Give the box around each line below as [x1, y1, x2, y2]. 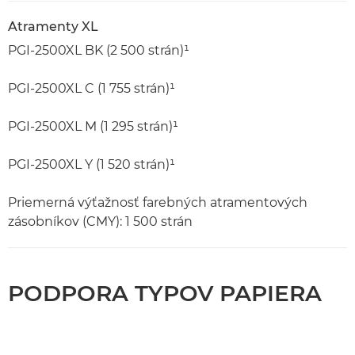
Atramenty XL [8, 18, 98, 34]
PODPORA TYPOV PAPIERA [8, 279, 322, 307]
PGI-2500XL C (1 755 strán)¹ [8, 80, 175, 96]
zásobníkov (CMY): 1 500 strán [8, 213, 193, 229]
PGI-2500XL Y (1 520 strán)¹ [8, 156, 175, 172]
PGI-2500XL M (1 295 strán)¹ [8, 118, 178, 134]
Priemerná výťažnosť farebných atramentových [8, 194, 307, 210]
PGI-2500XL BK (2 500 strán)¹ [8, 42, 189, 58]
